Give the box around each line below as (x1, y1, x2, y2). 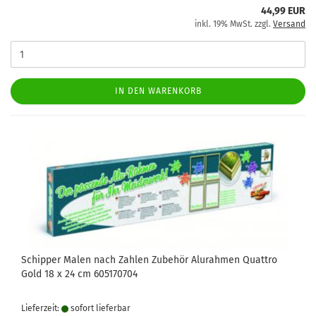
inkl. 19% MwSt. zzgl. (195, 19, 273, 29)
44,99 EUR (261, 5, 305, 17)
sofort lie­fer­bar (68, 303, 130, 313)
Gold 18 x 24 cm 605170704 (21, 268, 138, 280)
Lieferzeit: (21, 303, 61, 313)
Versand (273, 19, 305, 29)
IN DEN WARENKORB (114, 86, 202, 96)
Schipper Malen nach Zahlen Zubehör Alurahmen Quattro (21, 254, 277, 266)
